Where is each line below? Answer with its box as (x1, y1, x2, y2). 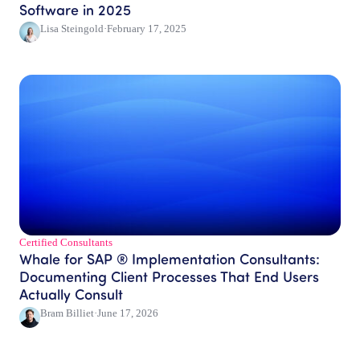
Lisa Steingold (40, 22, 104, 35)
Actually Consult (19, 284, 123, 304)
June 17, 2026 (97, 307, 158, 320)
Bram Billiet (40, 307, 94, 320)
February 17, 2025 (107, 22, 186, 35)
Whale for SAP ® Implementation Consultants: (19, 249, 320, 268)
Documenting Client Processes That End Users (19, 267, 319, 286)
